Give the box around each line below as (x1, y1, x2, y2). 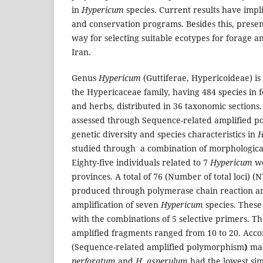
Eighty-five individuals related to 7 (72, 156, 208, 168)
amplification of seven (72, 198, 161, 210)
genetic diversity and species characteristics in (72, 128, 258, 140)
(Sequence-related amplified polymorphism (72, 241, 244, 252)
